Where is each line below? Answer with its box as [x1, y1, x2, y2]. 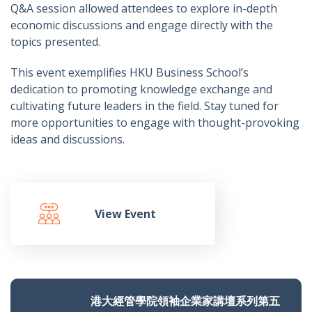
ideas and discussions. [10, 132, 125, 147]
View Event [94, 206, 156, 221]
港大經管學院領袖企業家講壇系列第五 [91, 293, 280, 309]
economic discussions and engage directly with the [10, 17, 273, 33]
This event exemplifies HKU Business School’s [10, 65, 249, 80]
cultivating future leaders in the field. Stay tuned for [10, 98, 279, 114]
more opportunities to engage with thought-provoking [10, 115, 299, 130]
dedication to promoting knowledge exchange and [10, 81, 272, 97]
